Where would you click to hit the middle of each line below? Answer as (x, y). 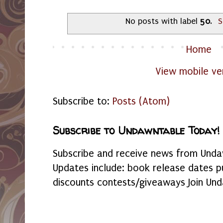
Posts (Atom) (141, 101)
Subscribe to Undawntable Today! (136, 130)
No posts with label (163, 21)
